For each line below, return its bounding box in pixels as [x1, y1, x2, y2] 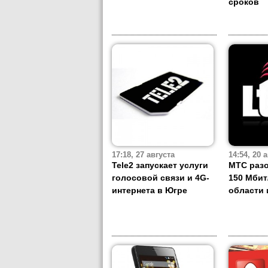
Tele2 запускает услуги [112, 160, 208, 170]
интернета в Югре [112, 185, 187, 196]
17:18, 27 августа [112, 151, 175, 160]
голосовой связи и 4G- [112, 173, 209, 183]
